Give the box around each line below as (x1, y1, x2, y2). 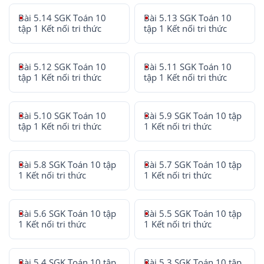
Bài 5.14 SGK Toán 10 (18, 12, 106, 24)
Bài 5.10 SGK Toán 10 (18, 110, 106, 121)
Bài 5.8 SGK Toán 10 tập (18, 159, 116, 170)
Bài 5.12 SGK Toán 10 (18, 61, 106, 72)
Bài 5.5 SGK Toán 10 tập (144, 208, 242, 219)
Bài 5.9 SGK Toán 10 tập (144, 110, 242, 121)
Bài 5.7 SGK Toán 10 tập (144, 159, 242, 170)
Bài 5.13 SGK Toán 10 (144, 12, 232, 24)
